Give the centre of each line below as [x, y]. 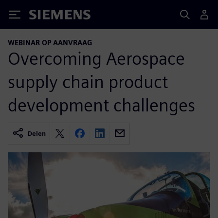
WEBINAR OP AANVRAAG [50, 43]
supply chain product [88, 82]
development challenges [101, 105]
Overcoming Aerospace [96, 58]
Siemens [45, 16]
